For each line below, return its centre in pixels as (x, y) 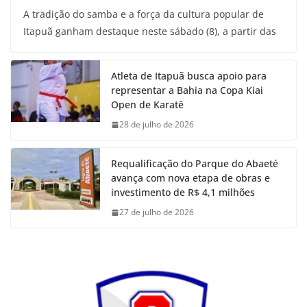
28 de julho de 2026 (157, 125)
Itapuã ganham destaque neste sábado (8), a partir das (150, 32)
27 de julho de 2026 (157, 212)
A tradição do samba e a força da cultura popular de (144, 14)
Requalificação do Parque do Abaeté (195, 164)
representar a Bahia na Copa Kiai (187, 90)
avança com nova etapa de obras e (191, 178)
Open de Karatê (150, 105)
